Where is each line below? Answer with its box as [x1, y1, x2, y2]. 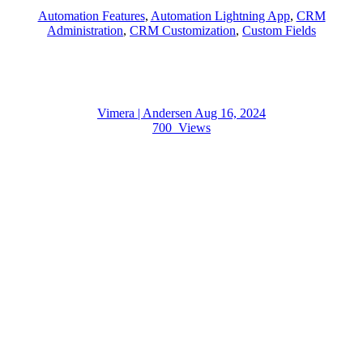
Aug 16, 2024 [194, 106, 266, 121]
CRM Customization [130, 23, 236, 38]
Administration [47, 23, 123, 38]
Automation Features [37, 9, 145, 23]
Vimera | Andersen [97, 106, 194, 121]
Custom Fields [242, 23, 316, 38]
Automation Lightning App [150, 9, 290, 23]
